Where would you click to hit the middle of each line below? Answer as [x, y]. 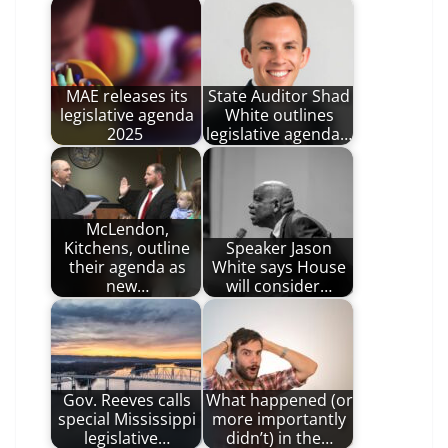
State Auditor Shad [279, 96]
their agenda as [127, 267]
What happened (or [279, 400]
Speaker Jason [279, 248]
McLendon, [127, 229]
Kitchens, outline [127, 248]
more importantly [279, 419]
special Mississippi [127, 419]
